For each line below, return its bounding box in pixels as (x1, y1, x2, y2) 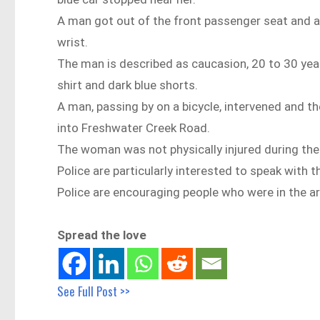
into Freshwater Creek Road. (57, 121, 211, 136)
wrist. (57, 35, 89, 50)
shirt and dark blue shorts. (57, 78, 199, 93)
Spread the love (57, 227, 147, 242)
